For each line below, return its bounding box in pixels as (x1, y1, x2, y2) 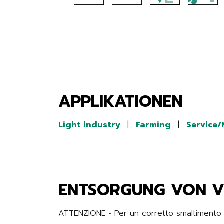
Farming (136, 119, 171, 131)
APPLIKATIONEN (58, 89, 183, 114)
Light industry (58, 119, 120, 131)
